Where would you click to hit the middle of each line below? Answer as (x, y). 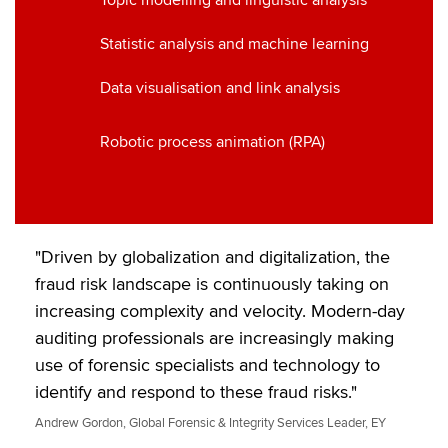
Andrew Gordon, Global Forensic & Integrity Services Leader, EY (210, 423)
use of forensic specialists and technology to (207, 365)
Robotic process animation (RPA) (212, 142)
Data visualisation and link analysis (220, 88)
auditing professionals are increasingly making (214, 338)
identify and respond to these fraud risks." (196, 392)
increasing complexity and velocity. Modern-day (220, 311)
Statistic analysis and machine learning (234, 44)
